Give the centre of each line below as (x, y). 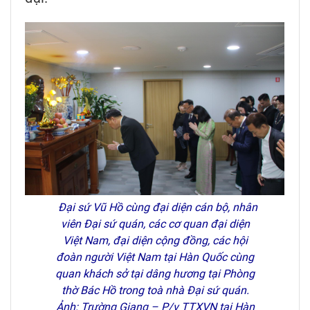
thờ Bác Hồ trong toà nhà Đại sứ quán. (155, 291)
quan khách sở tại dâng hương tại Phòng (155, 274)
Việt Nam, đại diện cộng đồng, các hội (155, 241)
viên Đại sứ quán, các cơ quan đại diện (155, 224)
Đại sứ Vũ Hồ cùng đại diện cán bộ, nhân (155, 208)
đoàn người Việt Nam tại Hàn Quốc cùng (155, 257)
